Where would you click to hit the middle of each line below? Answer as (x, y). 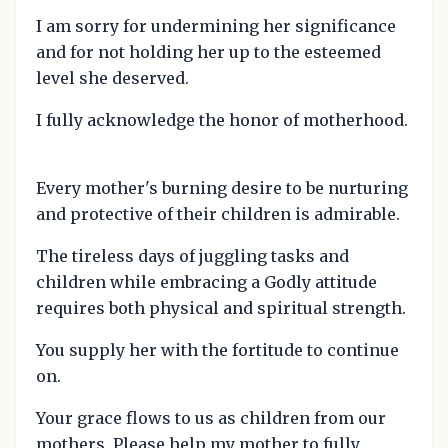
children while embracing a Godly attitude (206, 282)
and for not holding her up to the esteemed (208, 52)
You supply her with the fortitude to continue (217, 350)
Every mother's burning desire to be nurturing (222, 188)
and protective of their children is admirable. (218, 214)
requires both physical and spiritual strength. (221, 308)
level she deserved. (112, 78)
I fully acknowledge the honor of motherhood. (222, 120)
